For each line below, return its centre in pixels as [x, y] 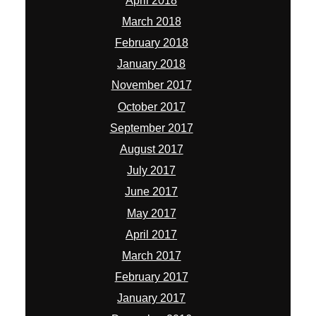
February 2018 [151, 43]
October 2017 [151, 107]
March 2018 [151, 21]
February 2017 [151, 277]
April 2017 [152, 234]
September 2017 [151, 128]
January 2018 [152, 64]
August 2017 [151, 149]
